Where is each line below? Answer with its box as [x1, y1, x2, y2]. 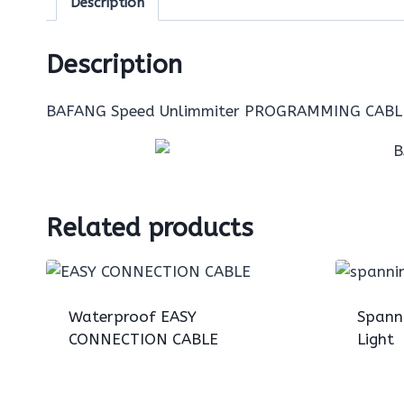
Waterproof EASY [68, 307, 197, 326]
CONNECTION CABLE [68, 329, 218, 348]
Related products [46, 212, 253, 243]
